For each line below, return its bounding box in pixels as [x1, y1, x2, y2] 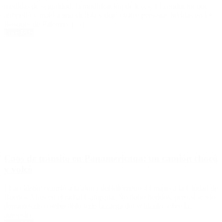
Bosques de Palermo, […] [4, 19, 85, 28]
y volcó [4, 164, 33, 174]
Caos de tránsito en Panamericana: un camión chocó [4, 153, 218, 164]
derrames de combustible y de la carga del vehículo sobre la [4, 202, 189, 211]
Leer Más [4, 28, 34, 37]
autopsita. [4, 211, 34, 220]
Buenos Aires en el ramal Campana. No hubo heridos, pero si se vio [4, 193, 216, 202]
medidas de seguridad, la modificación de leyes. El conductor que [4, 1, 208, 10]
